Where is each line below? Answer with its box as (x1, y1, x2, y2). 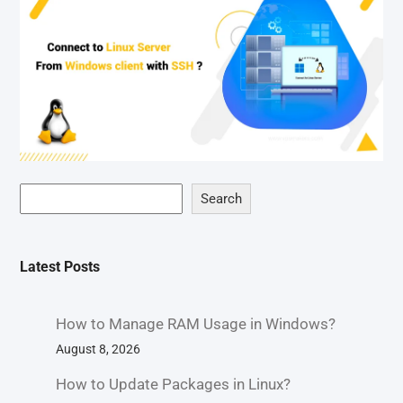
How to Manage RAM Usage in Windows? (55, 315, 336, 334)
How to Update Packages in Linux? (55, 375, 291, 394)
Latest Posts (19, 258, 100, 276)
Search (201, 190, 243, 207)
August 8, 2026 (55, 342, 140, 357)
